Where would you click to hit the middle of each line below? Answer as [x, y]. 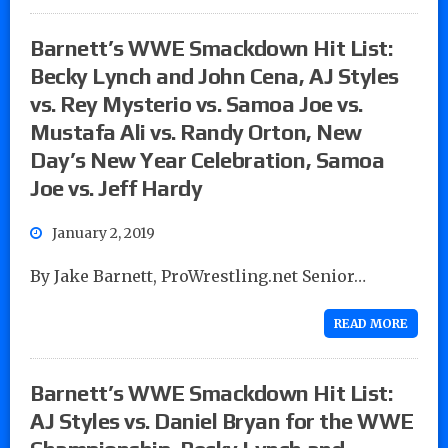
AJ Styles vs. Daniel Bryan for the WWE [222, 420]
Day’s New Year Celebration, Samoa [207, 159]
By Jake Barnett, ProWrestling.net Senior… [198, 275]
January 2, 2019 [103, 232]
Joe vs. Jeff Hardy [116, 187]
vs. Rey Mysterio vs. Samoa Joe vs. [196, 103]
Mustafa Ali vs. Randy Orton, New [196, 131]
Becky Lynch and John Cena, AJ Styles [214, 75]
